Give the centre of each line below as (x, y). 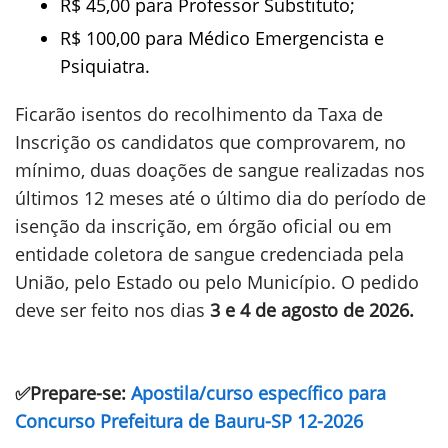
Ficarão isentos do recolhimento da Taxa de (199, 114)
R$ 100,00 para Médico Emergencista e (222, 38)
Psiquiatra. (105, 66)
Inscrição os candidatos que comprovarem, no (210, 142)
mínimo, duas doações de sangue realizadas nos (220, 170)
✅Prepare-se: (73, 393)
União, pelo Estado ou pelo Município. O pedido (217, 282)
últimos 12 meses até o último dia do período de (220, 198)
